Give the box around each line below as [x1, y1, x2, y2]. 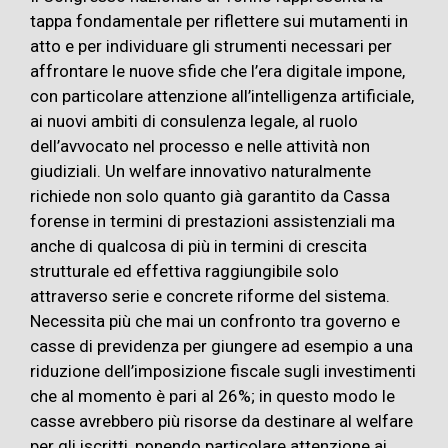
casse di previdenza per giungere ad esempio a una [30, 336, 413, 356]
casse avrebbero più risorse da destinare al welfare [30, 411, 413, 431]
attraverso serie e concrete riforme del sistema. [30, 286, 390, 306]
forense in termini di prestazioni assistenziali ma [30, 211, 395, 231]
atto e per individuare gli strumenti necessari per [30, 36, 392, 56]
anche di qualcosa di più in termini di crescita [30, 236, 367, 256]
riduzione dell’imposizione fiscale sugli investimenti [30, 361, 416, 381]
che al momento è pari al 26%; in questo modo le [30, 386, 395, 406]
